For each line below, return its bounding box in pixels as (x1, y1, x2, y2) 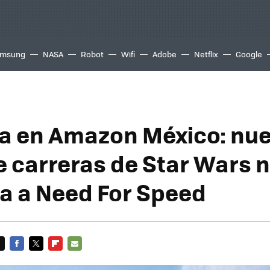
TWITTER (29, 252, 63, 263)
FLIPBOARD (48, 252, 92, 263)
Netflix (194, 48, 218, 60)
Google (236, 48, 262, 60)
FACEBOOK (10, 252, 50, 263)
